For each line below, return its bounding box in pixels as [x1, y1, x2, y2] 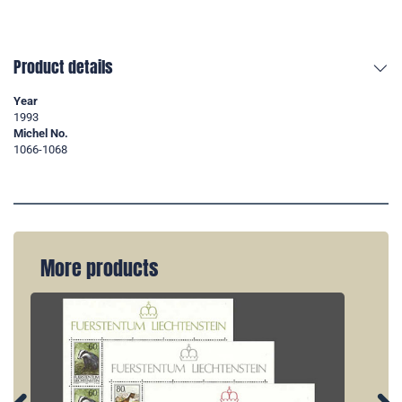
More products [40, 254, 158, 284]
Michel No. [13, 127, 68, 141]
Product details [13, 55, 113, 80]
